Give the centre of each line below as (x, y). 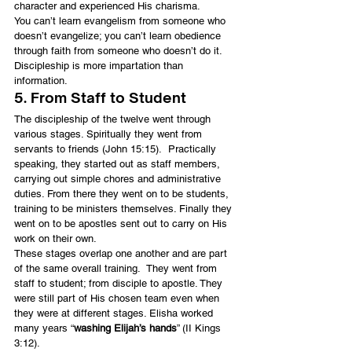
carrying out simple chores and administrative (119, 178)
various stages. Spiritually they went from (110, 134)
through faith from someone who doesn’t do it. (119, 50)
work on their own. (55, 238)
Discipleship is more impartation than (100, 65)
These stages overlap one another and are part (122, 253)
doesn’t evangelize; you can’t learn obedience (119, 35)
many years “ (44, 328)
